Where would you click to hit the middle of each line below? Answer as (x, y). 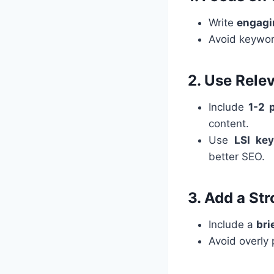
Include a (232, 224)
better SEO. (237, 156)
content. (229, 123)
